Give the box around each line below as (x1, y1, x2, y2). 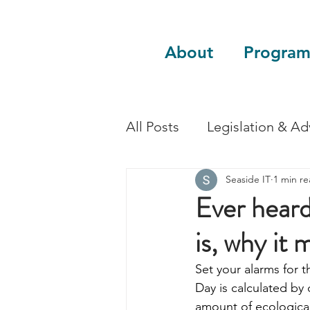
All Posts (126, 118, 179, 135)
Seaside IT (226, 173, 271, 186)
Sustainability (154, 173, 235, 190)
